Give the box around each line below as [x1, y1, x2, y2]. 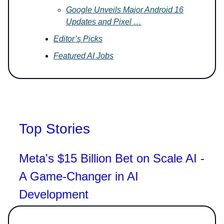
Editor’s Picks [53, 34, 102, 43]
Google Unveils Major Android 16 [66, 5, 183, 14]
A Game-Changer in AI [19, 169, 138, 183]
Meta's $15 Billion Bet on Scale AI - [19, 151, 204, 165]
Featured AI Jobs [53, 51, 113, 60]
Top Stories [19, 120, 90, 136]
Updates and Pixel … [66, 17, 141, 26]
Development [19, 187, 88, 201]
